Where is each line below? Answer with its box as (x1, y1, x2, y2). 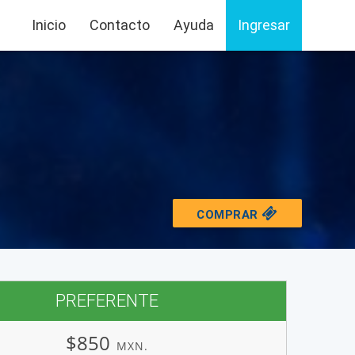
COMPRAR (197, 206, 258, 222)
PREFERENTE (55, 290, 159, 311)
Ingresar (237, 16, 290, 34)
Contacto (89, 16, 150, 34)
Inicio (31, 16, 66, 34)
